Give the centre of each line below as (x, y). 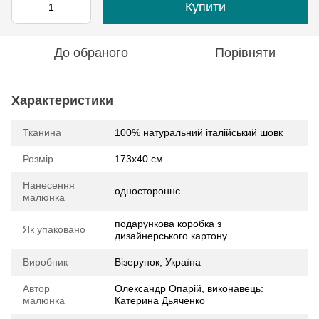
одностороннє (147, 190)
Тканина (42, 132)
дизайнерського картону (171, 235)
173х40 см (139, 158)
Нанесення (49, 185)
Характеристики (62, 100)
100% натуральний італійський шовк (199, 132)
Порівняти (245, 52)
